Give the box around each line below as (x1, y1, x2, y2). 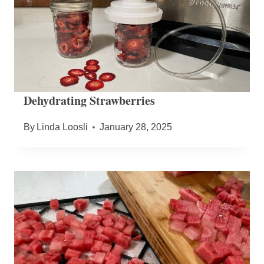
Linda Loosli (37, 122, 88, 133)
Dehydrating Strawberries (24, 92, 155, 110)
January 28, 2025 (100, 122, 173, 133)
